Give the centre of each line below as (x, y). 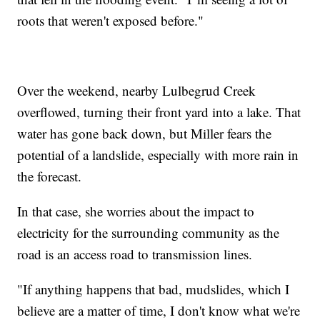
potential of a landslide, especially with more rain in (158, 154)
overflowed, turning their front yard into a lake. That (159, 111)
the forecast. (50, 176)
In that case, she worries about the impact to (136, 211)
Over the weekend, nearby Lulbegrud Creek (137, 90)
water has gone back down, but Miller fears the (145, 133)
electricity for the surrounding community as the (149, 232)
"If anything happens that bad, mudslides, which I (154, 289)
